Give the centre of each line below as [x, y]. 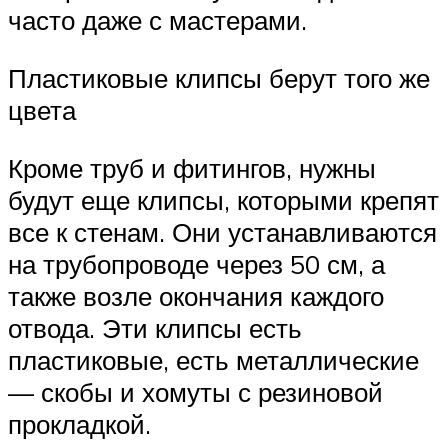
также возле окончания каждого [196, 295]
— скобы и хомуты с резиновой [195, 391]
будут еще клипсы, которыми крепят [223, 199]
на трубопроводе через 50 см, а [196, 263]
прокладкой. [79, 423]
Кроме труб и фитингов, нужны [192, 167]
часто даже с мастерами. [157, 20]
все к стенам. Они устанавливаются [222, 231]
